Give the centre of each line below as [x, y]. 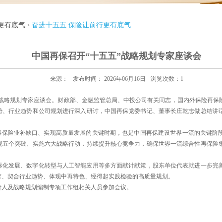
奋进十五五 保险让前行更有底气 [81, 25]
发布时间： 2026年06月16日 [109, 79]
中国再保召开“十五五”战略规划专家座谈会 [116, 56]
